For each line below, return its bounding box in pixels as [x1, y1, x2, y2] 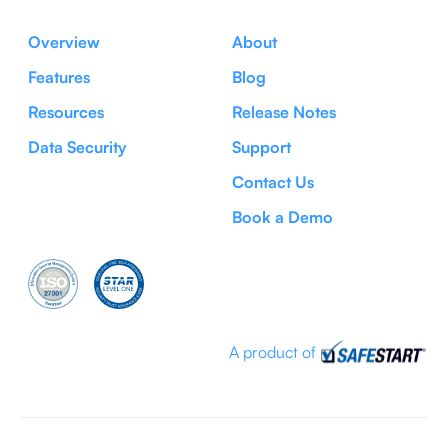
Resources [28, 101, 104, 122]
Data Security [28, 136, 126, 157]
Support [232, 136, 291, 157]
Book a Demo [232, 206, 333, 227]
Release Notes [232, 101, 336, 122]
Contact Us [232, 171, 314, 192]
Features [28, 66, 90, 87]
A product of [229, 342, 316, 363]
